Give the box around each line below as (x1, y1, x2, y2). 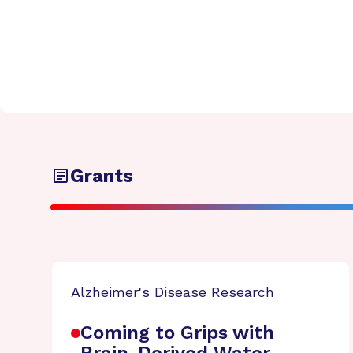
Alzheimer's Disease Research (71, 284, 274, 300)
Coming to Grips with (80, 321, 274, 344)
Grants (70, 165, 133, 187)
